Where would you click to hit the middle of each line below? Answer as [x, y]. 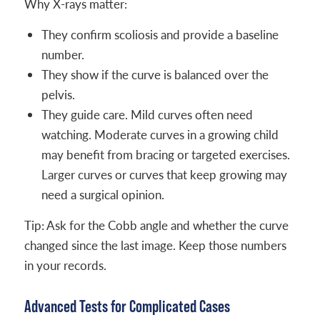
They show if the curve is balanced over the [155, 75]
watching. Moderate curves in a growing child [160, 135]
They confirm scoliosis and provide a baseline [160, 35]
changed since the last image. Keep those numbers [155, 245]
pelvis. [58, 95]
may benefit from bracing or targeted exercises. [165, 155]
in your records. [65, 265]
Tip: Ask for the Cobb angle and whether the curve [156, 225]
